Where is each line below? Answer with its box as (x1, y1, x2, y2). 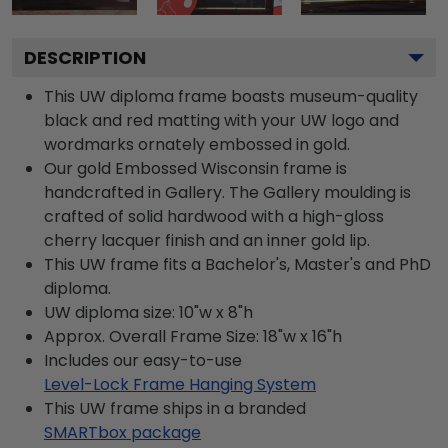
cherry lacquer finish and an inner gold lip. (44, 228, 370, 252)
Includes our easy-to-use (44, 348, 242, 372)
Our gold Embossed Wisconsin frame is (44, 156, 347, 180)
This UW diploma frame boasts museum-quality (44, 84, 418, 108)
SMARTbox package (44, 420, 201, 444)
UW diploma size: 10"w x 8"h (44, 300, 253, 324)
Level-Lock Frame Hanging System (44, 372, 316, 396)
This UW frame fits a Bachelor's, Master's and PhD (44, 252, 431, 276)
